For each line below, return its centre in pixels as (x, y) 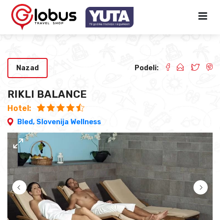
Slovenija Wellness (69, 122)
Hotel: (20, 108)
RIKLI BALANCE (47, 95)
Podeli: (147, 68)
